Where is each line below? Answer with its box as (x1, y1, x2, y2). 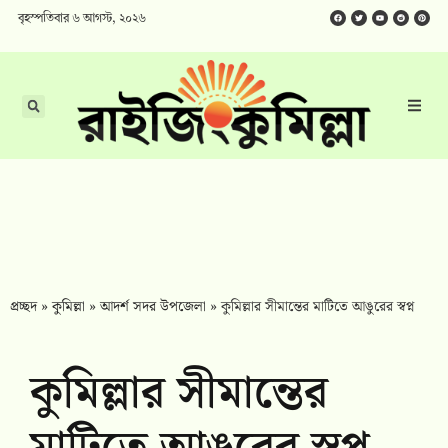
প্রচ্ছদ (10, 296, 37, 319)
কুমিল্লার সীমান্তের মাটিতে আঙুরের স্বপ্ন (221, 296, 414, 319)
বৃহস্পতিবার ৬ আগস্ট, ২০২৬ (18, 13, 146, 25)
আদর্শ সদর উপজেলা (100, 296, 206, 319)
